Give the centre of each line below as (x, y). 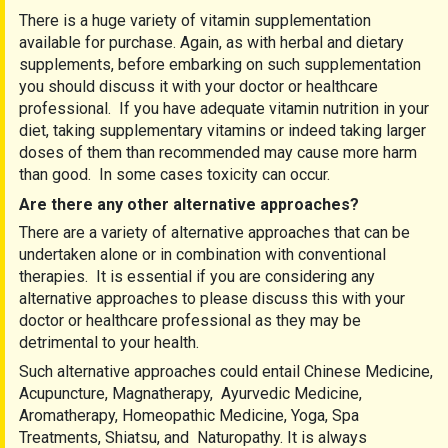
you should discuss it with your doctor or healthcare (198, 86)
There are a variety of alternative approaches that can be (214, 233)
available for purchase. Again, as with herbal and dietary (211, 42)
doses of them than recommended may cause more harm (218, 152)
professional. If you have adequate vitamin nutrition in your (224, 108)
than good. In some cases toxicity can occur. (174, 174)
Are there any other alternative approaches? (189, 205)
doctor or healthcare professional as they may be (190, 321)
